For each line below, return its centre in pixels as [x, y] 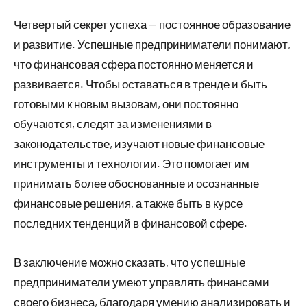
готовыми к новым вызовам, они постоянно [126, 103]
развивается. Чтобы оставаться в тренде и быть [140, 83]
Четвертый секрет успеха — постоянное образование [152, 24]
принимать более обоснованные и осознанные [136, 183]
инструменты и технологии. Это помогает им [132, 163]
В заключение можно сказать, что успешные [130, 261]
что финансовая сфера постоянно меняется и [134, 63]
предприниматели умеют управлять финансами [142, 281]
